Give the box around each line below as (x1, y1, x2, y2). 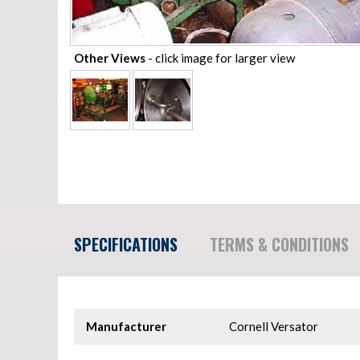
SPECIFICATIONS (74, 232, 178, 257)
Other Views (74, 50, 145, 65)
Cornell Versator (229, 319, 319, 334)
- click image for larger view (145, 50, 295, 65)
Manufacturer (86, 319, 166, 334)
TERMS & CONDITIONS (210, 232, 349, 257)
